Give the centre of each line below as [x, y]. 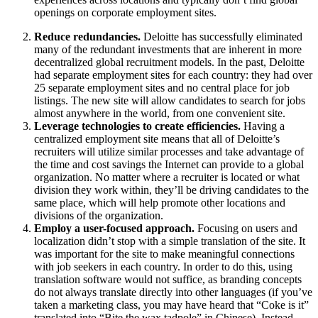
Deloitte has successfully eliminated [221, 37]
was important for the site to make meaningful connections [164, 254]
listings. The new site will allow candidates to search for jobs [170, 101]
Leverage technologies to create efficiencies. [137, 126]
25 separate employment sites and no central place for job [162, 88]
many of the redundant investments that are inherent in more [168, 50]
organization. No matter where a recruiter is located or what [167, 177]
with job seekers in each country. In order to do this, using [163, 267]
